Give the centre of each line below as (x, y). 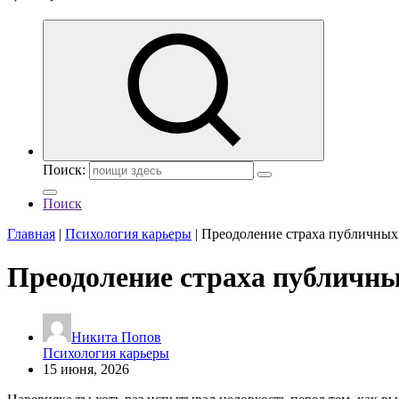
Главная (31, 234)
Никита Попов (116, 337)
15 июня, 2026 (86, 369)
